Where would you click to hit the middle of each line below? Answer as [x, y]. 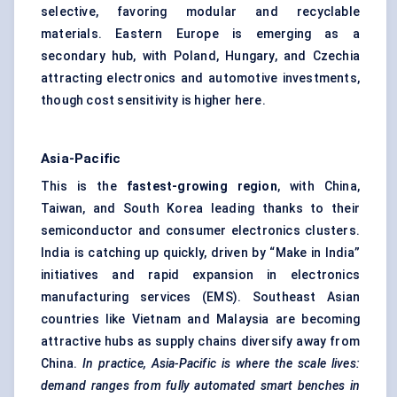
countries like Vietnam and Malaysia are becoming [200, 319]
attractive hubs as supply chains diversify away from [200, 342]
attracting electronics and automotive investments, [200, 78]
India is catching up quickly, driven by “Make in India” [200, 253]
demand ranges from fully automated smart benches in [200, 386]
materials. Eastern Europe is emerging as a [200, 34]
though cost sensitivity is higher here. [153, 101]
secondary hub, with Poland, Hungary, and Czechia [200, 56]
